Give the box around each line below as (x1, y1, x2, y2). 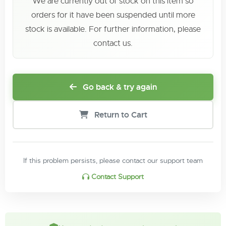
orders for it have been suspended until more (31, 10, 195, 20)
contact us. (93, 38, 133, 48)
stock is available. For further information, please (25, 24, 201, 34)
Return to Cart (92, 109, 147, 120)
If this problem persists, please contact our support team (23, 156, 203, 165)
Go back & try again (80, 82, 157, 92)
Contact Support (89, 172, 144, 181)
